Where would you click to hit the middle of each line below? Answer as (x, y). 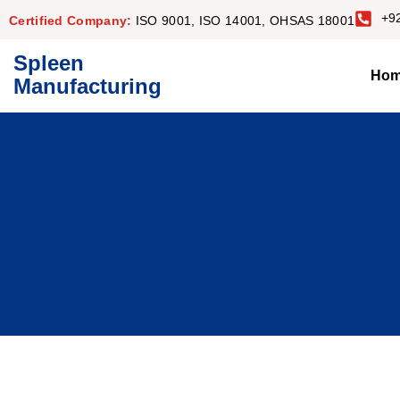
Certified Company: (72, 21)
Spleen (49, 63)
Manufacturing (87, 86)
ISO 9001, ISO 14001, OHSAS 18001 (245, 21)
